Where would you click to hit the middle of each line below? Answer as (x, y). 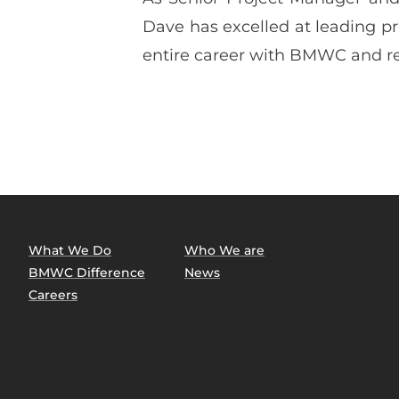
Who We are (224, 250)
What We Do (70, 250)
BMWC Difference (87, 272)
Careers (53, 294)
